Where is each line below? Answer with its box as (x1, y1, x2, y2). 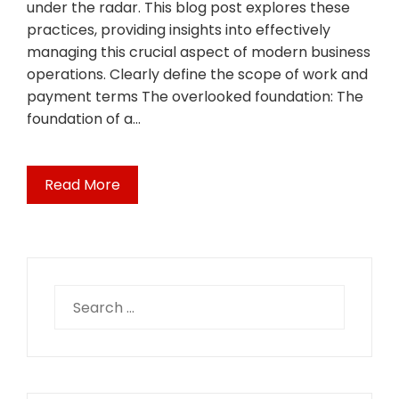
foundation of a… (27, 109, 141, 130)
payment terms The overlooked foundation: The (27, 86, 363, 108)
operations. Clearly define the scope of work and (27, 64, 368, 85)
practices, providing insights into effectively (27, 20, 330, 41)
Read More (45, 175, 120, 196)
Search (53, 285, 103, 306)
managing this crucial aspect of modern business (27, 42, 370, 63)
